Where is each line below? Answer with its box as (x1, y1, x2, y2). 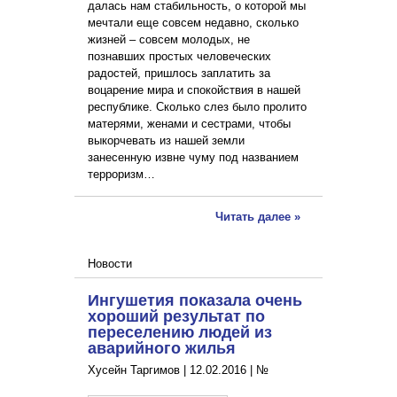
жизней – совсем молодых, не (88, 33, 250, 47)
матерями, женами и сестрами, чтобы (88, 117, 291, 131)
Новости (88, 257, 132, 271)
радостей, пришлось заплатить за (88, 66, 270, 81)
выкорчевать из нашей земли (88, 134, 245, 148)
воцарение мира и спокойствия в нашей (88, 83, 300, 97)
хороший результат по (88, 304, 265, 328)
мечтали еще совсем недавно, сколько (88, 16, 299, 30)
